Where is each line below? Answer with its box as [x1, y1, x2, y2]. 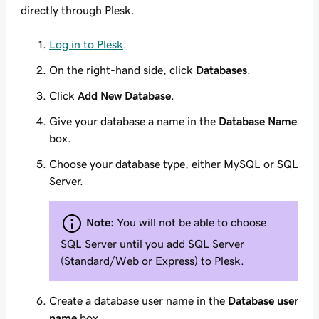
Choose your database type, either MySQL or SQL [49, 158, 298, 169]
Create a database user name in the [49, 295, 228, 306]
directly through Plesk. [21, 4, 135, 16]
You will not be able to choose [114, 216, 266, 228]
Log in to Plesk [49, 38, 123, 50]
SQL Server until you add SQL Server [61, 238, 244, 249]
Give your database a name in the [49, 115, 219, 127]
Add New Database [78, 90, 171, 101]
